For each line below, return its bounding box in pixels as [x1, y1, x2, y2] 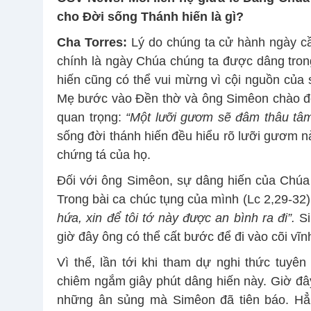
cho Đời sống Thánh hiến [57, 9, 208, 24]
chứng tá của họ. [57, 147, 151, 162]
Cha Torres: [57, 35, 127, 49]
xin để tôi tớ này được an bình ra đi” [86, 210, 292, 225]
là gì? [211, 9, 244, 24]
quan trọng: [57, 110, 126, 124]
